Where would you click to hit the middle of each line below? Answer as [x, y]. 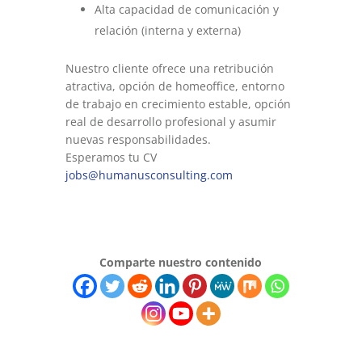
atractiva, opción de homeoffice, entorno [175, 86]
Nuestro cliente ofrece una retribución [169, 68]
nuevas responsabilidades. [138, 139]
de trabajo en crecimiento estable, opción [178, 104]
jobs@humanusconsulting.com [149, 175]
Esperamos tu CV [112, 157]
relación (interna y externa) [167, 30]
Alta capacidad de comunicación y [186, 9]
